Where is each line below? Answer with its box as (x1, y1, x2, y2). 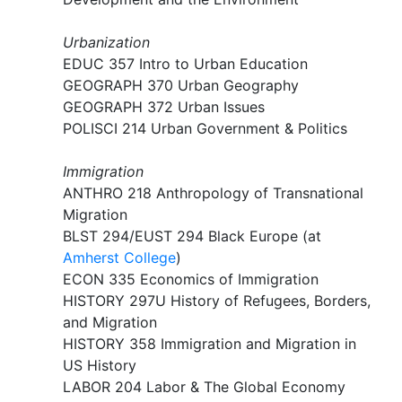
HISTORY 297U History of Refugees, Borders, (63, 292, 371, 310)
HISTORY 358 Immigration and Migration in (63, 335, 356, 353)
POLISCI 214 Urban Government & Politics (63, 119, 347, 137)
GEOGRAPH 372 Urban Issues (63, 98, 265, 116)
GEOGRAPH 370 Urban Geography (63, 76, 299, 94)
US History (63, 356, 136, 374)
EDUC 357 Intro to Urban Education (63, 55, 308, 73)
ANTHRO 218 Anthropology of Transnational (63, 184, 363, 202)
